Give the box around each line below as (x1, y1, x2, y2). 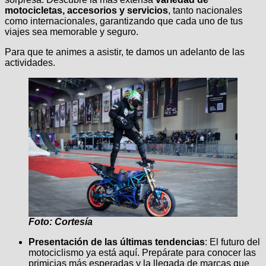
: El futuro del (205, 237, 260, 248)
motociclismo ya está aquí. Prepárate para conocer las (28, 248, 256, 258)
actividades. (5, 57, 55, 68)
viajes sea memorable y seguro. (5, 26, 138, 37)
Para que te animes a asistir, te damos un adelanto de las (5, 46, 245, 57)
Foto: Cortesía (28, 217, 93, 227)
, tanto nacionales (168, 5, 242, 15)
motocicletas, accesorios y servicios (5, 5, 168, 15)
